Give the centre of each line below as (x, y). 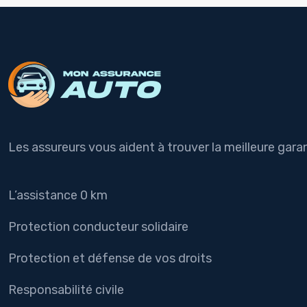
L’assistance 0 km (58, 195)
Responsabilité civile (66, 290)
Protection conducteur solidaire (98, 227)
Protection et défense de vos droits (110, 258)
